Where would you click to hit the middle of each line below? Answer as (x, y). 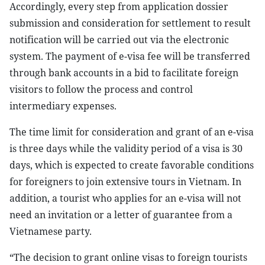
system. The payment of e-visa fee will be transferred (130, 56)
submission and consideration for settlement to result (130, 23)
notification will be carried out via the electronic (119, 40)
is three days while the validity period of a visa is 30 (126, 148)
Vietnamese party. (51, 231)
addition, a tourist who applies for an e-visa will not (125, 198)
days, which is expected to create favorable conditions (132, 165)
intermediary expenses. (63, 106)
